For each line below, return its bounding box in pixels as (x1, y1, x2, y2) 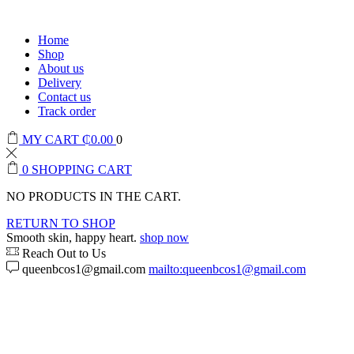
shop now (140, 231, 189, 244)
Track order (38, 104, 96, 118)
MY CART (22, 133, 82, 146)
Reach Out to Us (22, 247, 106, 260)
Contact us (38, 90, 91, 104)
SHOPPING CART (32, 163, 132, 176)
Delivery (38, 76, 81, 89)
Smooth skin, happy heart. (6, 231, 137, 244)
